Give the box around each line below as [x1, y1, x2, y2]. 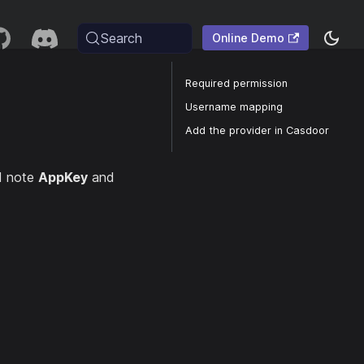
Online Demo [211, 31, 284, 45]
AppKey [38, 169, 88, 186]
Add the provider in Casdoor [185, 124, 329, 136]
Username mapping [185, 101, 283, 113]
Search [100, 29, 142, 46]
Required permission [185, 77, 288, 89]
